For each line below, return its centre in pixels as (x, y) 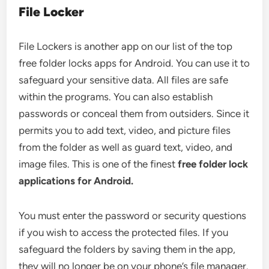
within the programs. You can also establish (116, 97)
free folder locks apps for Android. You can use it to (134, 63)
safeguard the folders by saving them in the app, (127, 249)
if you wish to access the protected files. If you (124, 232)
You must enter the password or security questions (133, 216)
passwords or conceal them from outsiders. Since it (134, 113)
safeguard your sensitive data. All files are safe (124, 80)
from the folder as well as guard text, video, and (126, 147)
